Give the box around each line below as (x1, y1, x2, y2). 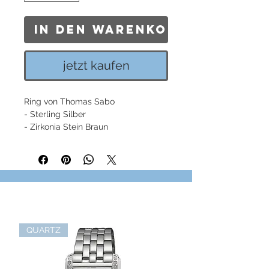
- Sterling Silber (24, 109, 86, 119)
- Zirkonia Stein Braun (24, 122, 108, 132)
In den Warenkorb (34, 22, 187, 37)
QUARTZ (26, 225, 61, 235)
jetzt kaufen (62, 58, 130, 73)
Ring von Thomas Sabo (24, 97, 115, 107)
